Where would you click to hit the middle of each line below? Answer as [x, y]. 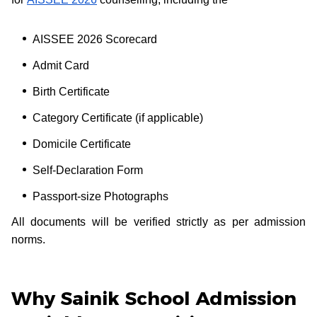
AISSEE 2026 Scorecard [95, 39]
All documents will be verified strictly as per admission [158, 221]
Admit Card [61, 65]
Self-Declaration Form [88, 170]
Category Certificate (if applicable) [118, 117]
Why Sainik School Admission [154, 298]
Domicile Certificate [82, 144]
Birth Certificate [71, 91]
